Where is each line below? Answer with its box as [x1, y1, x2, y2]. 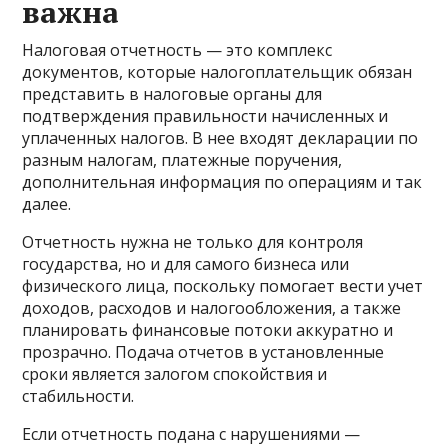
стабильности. [22, 385, 135, 408]
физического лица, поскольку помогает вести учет [22, 275, 424, 298]
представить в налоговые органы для [22, 83, 323, 106]
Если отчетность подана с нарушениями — [22, 423, 361, 446]
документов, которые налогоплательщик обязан [22, 61, 413, 84]
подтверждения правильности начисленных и [22, 105, 389, 128]
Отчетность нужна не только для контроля [22, 231, 364, 254]
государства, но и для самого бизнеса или [22, 253, 350, 276]
